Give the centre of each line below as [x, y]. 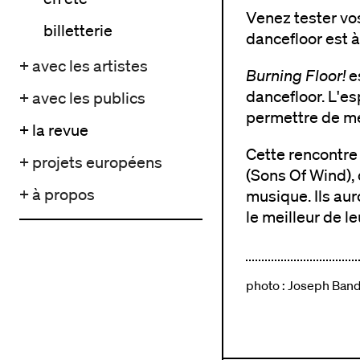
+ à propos [57, 194]
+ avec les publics [82, 98]
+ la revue [54, 130]
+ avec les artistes [84, 66]
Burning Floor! [296, 75]
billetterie [78, 31]
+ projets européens [91, 162]
